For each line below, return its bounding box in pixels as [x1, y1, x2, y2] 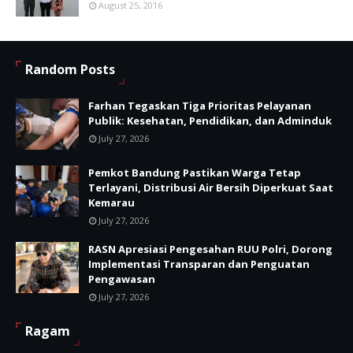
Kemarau [88, 195, 135, 210]
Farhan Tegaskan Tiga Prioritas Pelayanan [88, 98, 311, 113]
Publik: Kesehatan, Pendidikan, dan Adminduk [88, 113, 332, 128]
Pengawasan [88, 272, 155, 287]
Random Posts [25, 61, 115, 79]
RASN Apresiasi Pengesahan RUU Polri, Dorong [88, 242, 333, 257]
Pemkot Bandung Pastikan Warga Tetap [88, 165, 301, 180]
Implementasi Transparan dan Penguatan [88, 257, 310, 272]
